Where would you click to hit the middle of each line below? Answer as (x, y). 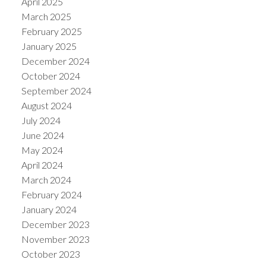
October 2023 (50, 254)
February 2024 (51, 194)
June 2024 (42, 135)
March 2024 (46, 179)
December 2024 (55, 61)
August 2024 (46, 105)
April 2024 (42, 164)
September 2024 (56, 90)
